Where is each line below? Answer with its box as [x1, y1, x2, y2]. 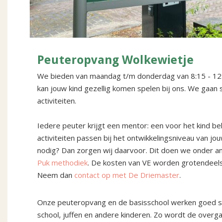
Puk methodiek [37, 158, 88, 168]
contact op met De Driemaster [74, 170, 179, 180]
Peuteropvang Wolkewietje [37, 53, 194, 67]
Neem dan [37, 170, 74, 180]
